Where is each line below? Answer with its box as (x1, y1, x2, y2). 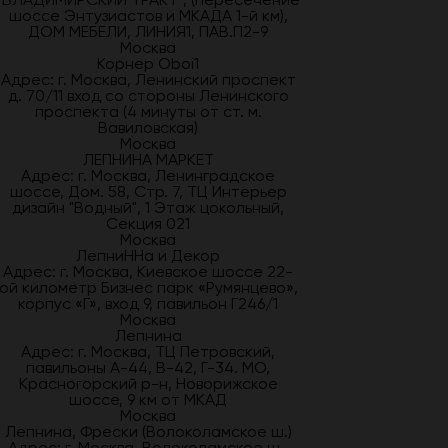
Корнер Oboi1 (97, 54, 199, 73)
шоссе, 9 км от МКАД (69, 390, 227, 409)
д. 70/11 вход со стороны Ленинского (7, 86, 289, 105)
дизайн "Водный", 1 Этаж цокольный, (12, 198, 284, 217)
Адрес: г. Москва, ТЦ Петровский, (21, 342, 275, 361)
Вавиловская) (98, 118, 198, 137)
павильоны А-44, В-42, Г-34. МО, (26, 358, 270, 377)
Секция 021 (106, 214, 190, 233)
